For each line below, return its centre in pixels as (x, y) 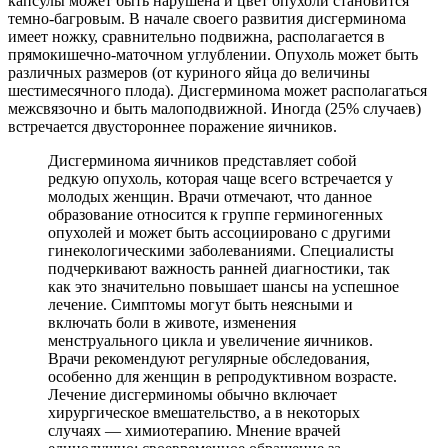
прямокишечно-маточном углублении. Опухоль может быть (213, 55)
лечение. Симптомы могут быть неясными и (200, 305)
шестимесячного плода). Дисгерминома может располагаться (217, 91)
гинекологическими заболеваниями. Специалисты (221, 251)
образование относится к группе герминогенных (215, 215)
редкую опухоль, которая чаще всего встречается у (220, 179)
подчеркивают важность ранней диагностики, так (219, 269)
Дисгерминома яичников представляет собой (202, 161)
